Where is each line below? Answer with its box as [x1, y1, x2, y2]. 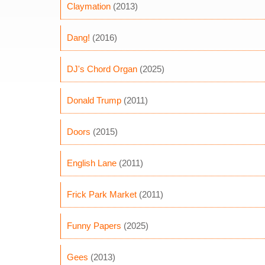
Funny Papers [67, 221, 121, 231]
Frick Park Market [67, 189, 137, 199]
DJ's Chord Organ [67, 64, 137, 74]
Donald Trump [67, 95, 121, 105]
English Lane [67, 158, 117, 168]
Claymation [67, 1, 111, 11]
